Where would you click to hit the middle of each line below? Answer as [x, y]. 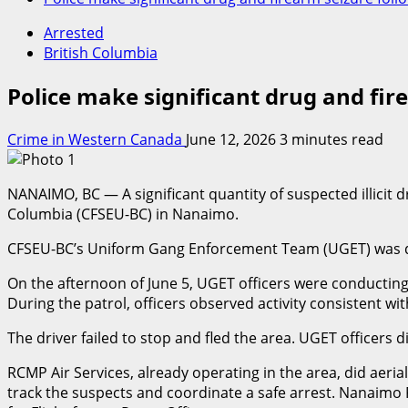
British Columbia [101, 53]
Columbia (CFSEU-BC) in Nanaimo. [123, 214]
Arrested [74, 33]
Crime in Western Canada [97, 139]
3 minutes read [331, 139]
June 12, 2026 [233, 139]
